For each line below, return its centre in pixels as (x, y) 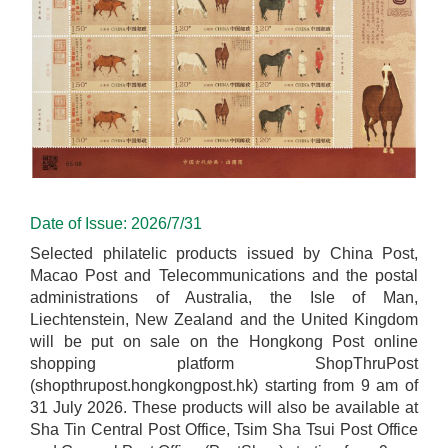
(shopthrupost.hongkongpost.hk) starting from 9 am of (224, 385)
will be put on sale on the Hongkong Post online (224, 341)
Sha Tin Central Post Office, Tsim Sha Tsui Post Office (224, 429)
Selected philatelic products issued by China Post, (224, 253)
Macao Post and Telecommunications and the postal (224, 275)
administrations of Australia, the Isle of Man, (224, 297)
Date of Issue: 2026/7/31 (116, 223)
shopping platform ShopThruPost (224, 363)
